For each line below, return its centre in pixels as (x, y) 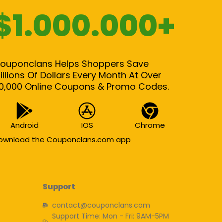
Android (24, 125)
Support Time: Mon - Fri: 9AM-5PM (110, 216)
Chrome (150, 125)
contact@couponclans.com (101, 205)
